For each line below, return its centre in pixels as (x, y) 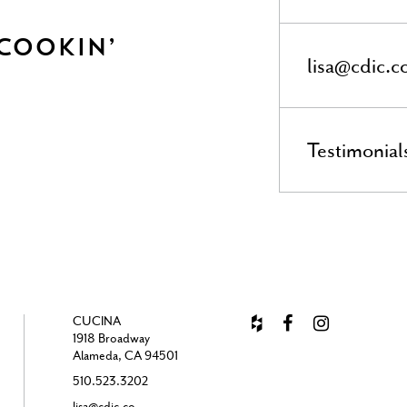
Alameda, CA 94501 (125, 357)
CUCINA (96, 323)
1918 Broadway (111, 340)
